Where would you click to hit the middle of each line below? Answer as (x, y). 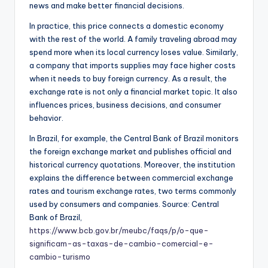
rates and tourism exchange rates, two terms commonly (133, 191)
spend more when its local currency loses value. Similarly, (134, 52)
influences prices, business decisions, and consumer (125, 104)
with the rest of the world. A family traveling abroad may (133, 39)
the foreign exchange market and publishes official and (130, 151)
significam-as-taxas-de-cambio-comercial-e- (121, 243)
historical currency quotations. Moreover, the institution (132, 164)
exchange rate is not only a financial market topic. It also (133, 91)
